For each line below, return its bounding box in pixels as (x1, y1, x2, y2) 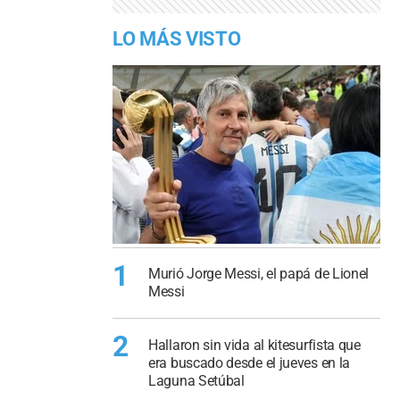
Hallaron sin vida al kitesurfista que (148, 336, 361, 354)
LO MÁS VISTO (112, 27, 241, 50)
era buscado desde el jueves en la (148, 354, 351, 371)
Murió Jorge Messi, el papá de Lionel (148, 265, 370, 283)
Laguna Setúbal (148, 371, 245, 389)
